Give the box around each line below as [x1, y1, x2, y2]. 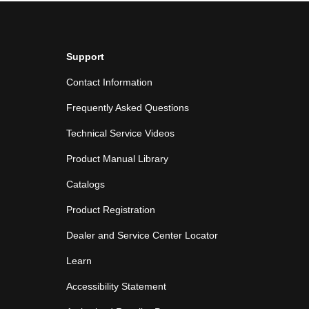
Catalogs [66, 179, 105, 190]
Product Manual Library [66, 153, 168, 165]
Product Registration [66, 204, 155, 216]
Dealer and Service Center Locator [66, 230, 218, 241]
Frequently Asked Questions [66, 102, 189, 114]
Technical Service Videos [66, 128, 175, 139]
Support [66, 51, 104, 63]
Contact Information [66, 77, 152, 88]
